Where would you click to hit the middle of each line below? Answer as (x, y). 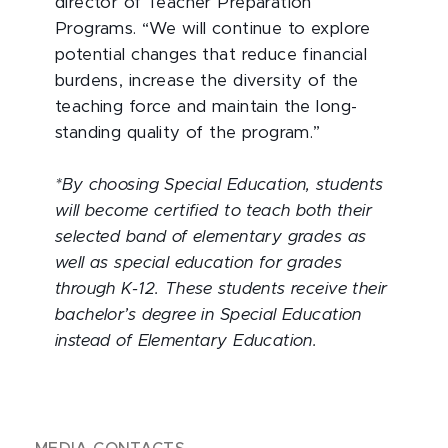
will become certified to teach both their (214, 211)
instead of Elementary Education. (186, 341)
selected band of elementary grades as (211, 237)
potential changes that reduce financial (211, 55)
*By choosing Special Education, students (219, 185)
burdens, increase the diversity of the (207, 81)
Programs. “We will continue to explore (213, 29)
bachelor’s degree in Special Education (208, 315)
